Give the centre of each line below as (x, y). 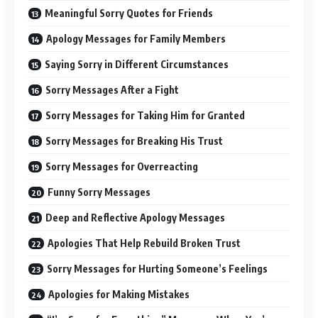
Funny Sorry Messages (99, 192)
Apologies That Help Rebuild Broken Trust (144, 243)
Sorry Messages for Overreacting (122, 166)
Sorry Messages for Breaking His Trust (134, 141)
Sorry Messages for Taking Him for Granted (145, 115)
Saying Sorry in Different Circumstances (137, 64)
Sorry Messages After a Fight (112, 89)
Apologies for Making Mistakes (119, 294)
